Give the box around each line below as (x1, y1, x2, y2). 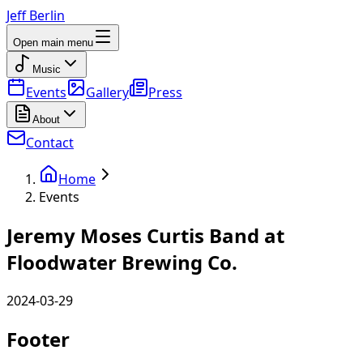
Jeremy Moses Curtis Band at (6, 221, 284, 249)
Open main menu (13, 36, 93, 49)
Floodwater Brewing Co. (6, 248, 237, 275)
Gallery (86, 83, 129, 101)
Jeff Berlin (6, 6, 65, 24)
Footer (6, 325, 70, 352)
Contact (26, 134, 74, 152)
